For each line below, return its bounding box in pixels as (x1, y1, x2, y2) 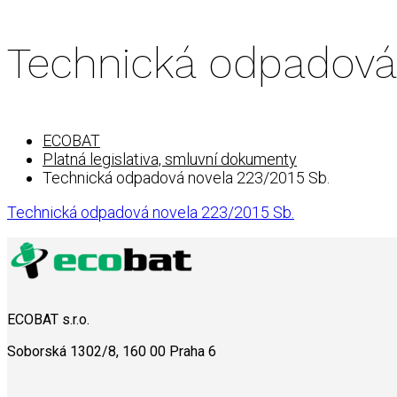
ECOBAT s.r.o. (7, 310, 90, 328)
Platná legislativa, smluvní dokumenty (43, 149, 297, 168)
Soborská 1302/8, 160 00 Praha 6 (7, 342, 216, 360)
